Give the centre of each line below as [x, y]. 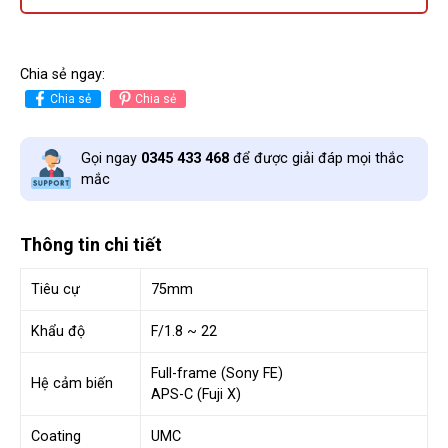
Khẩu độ [58, 331]
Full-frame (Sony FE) [217, 373]
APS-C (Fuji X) [196, 394]
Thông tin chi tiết [91, 244]
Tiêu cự [55, 289]
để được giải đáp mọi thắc [316, 158]
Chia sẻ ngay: [62, 74]
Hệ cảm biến [72, 383]
